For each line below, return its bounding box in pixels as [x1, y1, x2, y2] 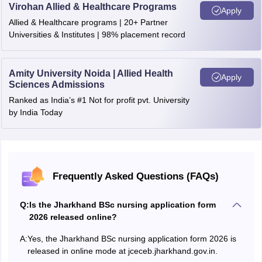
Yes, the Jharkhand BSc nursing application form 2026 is [27, 234, 236, 244]
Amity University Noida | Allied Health [8, 68, 173, 79]
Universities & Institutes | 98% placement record [8, 30, 185, 40]
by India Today [8, 108, 63, 118]
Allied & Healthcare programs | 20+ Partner [8, 18, 168, 27]
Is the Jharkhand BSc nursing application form [29, 200, 216, 210]
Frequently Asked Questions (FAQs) [52, 171, 219, 182]
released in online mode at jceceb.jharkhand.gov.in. [27, 246, 218, 256]
